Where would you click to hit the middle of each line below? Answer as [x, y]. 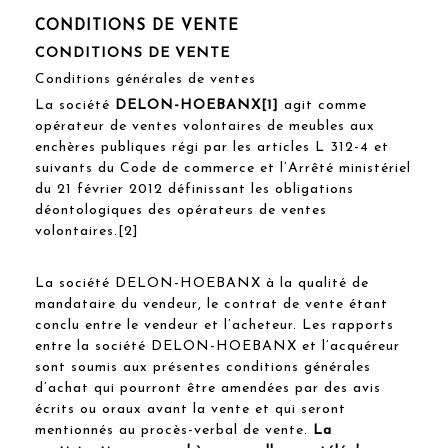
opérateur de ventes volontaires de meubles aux [205, 126]
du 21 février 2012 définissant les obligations [194, 189]
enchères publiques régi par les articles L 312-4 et [212, 147]
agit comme [323, 105]
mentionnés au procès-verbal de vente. [174, 430]
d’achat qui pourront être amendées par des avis [208, 388]
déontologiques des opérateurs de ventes [181, 210]
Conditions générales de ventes [145, 79]
